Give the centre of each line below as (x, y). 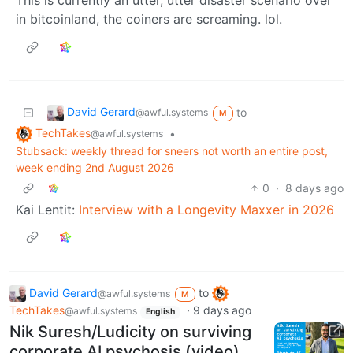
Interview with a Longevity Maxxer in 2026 (206, 209)
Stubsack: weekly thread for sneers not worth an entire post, (172, 150)
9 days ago (222, 310)
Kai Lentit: (47, 209)
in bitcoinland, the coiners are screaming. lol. (149, 19)
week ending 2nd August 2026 (95, 167)
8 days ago (314, 188)
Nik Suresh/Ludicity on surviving (130, 331)
